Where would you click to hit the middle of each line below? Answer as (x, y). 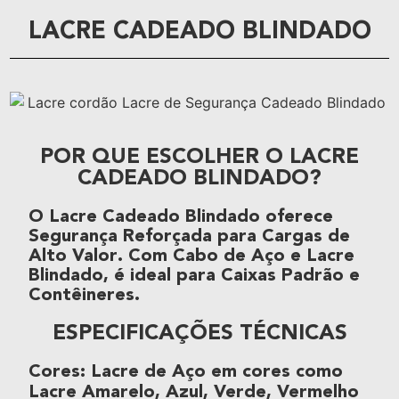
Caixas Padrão (282, 276)
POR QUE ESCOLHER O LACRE (199, 157)
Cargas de (306, 236)
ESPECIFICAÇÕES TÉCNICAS (199, 334)
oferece (297, 217)
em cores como (274, 372)
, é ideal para (162, 276)
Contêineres (81, 295)
